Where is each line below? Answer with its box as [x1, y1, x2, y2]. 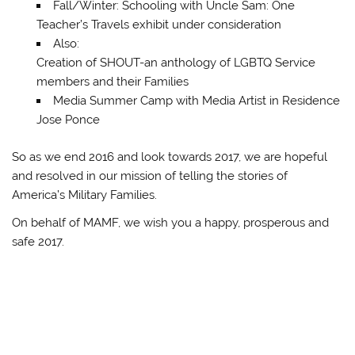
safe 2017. [12, 235, 65, 250]
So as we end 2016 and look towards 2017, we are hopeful [12, 149, 328, 164]
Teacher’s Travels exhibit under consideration [36, 17, 281, 32]
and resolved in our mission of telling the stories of [12, 168, 288, 183]
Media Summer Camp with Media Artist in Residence [52, 93, 340, 108]
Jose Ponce [36, 112, 100, 127]
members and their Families [36, 74, 189, 89]
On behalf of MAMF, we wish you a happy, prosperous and [12, 216, 330, 231]
